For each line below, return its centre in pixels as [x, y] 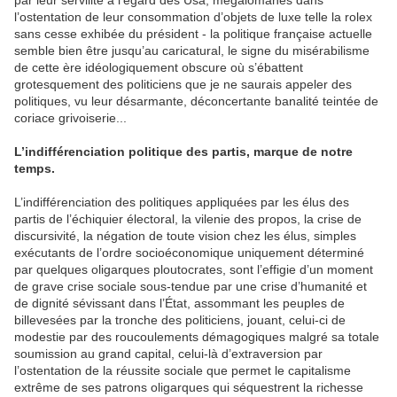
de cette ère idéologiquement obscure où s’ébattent [159, 67]
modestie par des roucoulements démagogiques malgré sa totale [197, 337]
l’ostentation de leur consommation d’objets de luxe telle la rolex [193, 17]
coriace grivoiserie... [70, 118]
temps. [35, 168]
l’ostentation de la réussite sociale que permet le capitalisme [183, 370]
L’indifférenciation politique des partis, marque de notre [183, 152]
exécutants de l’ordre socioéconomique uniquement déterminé [189, 253]
